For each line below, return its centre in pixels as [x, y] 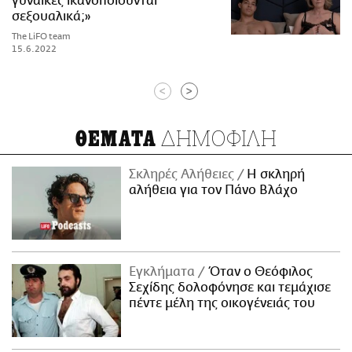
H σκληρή [275, 174]
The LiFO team [41, 36]
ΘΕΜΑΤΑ [116, 139]
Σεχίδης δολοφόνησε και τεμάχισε [230, 287]
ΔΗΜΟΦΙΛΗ [217, 137]
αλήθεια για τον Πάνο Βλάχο [214, 190]
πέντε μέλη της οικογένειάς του [222, 303]
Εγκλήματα [164, 271]
